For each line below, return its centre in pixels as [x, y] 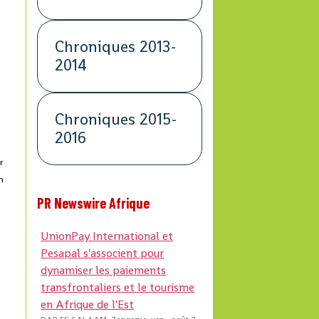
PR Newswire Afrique [94, 203]
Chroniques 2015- [116, 120]
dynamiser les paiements [104, 271]
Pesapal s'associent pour [103, 253]
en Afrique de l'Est [88, 305]
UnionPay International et [107, 236]
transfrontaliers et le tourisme [118, 288]
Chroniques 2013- [116, 47]
